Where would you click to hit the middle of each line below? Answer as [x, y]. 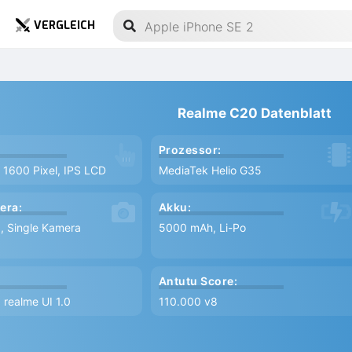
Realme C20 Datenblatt [255, 113]
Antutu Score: [198, 281]
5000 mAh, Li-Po [202, 227]
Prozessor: [190, 150]
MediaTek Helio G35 [210, 170]
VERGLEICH [64, 26]
